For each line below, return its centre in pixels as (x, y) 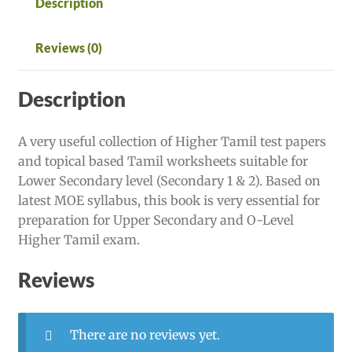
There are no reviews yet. (145, 334)
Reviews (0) (68, 47)
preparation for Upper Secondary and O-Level (156, 220)
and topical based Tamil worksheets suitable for (163, 161)
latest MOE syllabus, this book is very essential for (169, 201)
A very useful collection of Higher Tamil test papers (172, 142)
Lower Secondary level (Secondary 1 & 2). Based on (169, 181)
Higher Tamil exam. (79, 240)
